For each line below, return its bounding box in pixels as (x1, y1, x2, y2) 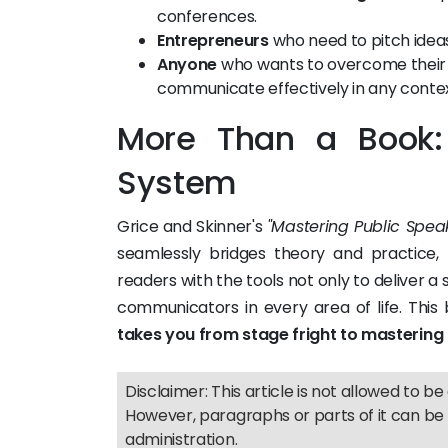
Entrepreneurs (157, 29, 269, 52)
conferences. (157, 5, 258, 28)
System (117, 160, 238, 205)
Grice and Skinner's (117, 215, 267, 238)
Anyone (157, 53, 218, 76)
